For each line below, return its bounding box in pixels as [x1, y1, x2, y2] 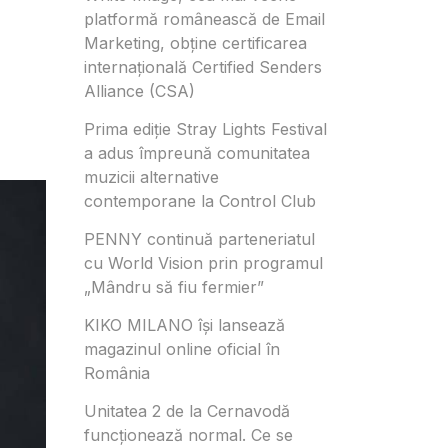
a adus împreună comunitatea [83, 142, 310, 163]
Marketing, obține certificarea [83, 32, 307, 53]
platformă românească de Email [83, 8, 325, 29]
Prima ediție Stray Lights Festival [83, 118, 327, 139]
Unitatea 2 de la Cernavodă [83, 400, 290, 421]
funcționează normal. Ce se [83, 424, 293, 445]
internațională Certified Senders [83, 56, 322, 77]
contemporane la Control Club [83, 190, 316, 211]
